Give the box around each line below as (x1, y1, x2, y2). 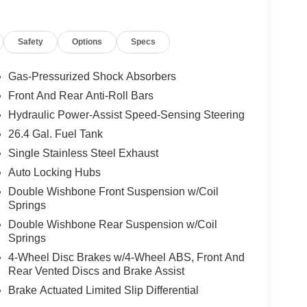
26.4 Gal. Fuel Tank (8, 127, 103, 140)
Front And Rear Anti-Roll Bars (8, 89, 153, 101)
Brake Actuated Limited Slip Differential (8, 284, 199, 296)
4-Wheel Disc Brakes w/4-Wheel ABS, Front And (8, 251, 245, 263)
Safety (18, 36, 44, 47)
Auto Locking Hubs (8, 166, 101, 178)
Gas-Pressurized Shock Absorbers (8, 70, 176, 82)
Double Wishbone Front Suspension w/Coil (8, 185, 219, 197)
